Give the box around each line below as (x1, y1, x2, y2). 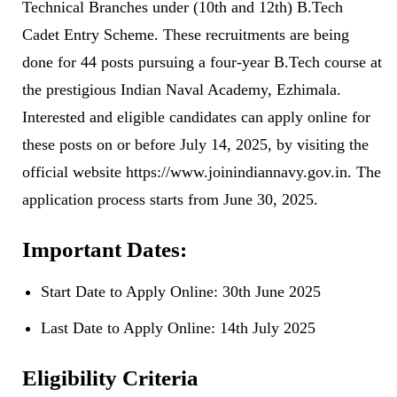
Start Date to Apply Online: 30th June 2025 (41, 283, 321, 301)
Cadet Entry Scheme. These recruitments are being (22, 26, 349, 44)
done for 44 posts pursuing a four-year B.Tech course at (22, 53, 382, 72)
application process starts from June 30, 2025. (22, 191, 318, 209)
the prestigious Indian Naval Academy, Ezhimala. (22, 81, 341, 99)
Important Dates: (22, 237, 187, 262)
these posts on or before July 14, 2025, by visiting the (22, 136, 369, 154)
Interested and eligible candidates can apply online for (22, 108, 370, 127)
